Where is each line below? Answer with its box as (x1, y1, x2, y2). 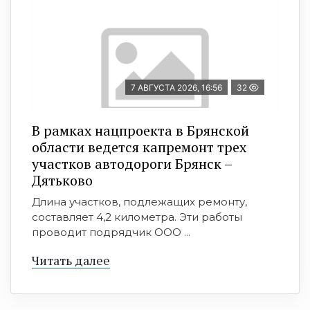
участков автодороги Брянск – (32, 154, 232, 174)
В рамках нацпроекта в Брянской (32, 121, 249, 140)
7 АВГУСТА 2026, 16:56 (131, 82, 222, 93)
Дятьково (32, 171, 93, 190)
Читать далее (32, 252, 110, 269)
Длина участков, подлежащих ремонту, (32, 195, 247, 209)
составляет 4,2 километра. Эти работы (32, 210, 242, 224)
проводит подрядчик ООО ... (32, 226, 190, 239)
